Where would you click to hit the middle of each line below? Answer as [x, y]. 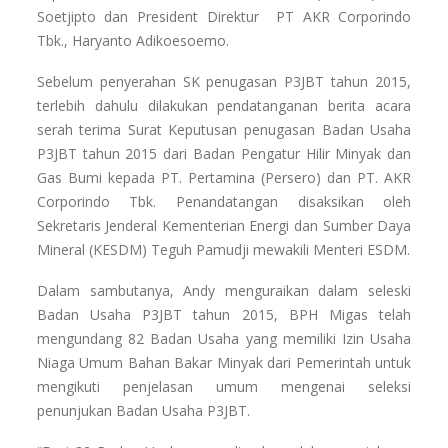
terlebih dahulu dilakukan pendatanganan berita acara [224, 106]
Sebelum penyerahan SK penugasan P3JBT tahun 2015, [224, 82]
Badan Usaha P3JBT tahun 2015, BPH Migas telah [224, 315]
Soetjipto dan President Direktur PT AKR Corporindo [224, 17]
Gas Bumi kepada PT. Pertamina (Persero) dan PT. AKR [224, 178]
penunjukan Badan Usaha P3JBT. [143, 411]
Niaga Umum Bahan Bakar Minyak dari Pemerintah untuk [224, 363]
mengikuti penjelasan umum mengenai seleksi [224, 387]
